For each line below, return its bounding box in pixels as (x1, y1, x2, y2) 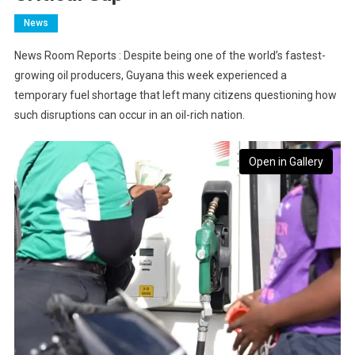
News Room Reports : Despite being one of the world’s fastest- (13, 49, 326, 63)
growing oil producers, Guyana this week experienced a (13, 69, 287, 82)
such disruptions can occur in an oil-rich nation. (13, 109, 245, 122)
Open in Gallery (249, 155, 324, 169)
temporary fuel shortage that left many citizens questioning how (13, 89, 337, 102)
